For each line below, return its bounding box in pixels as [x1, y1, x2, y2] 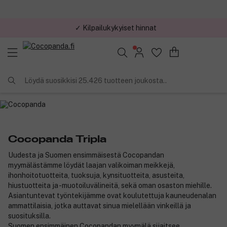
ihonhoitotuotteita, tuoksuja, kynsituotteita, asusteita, [8, 171, 184, 179]
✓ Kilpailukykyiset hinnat [74, 23, 157, 32]
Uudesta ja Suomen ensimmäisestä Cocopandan [8, 150, 164, 159]
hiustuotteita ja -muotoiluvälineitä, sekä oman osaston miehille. [8, 181, 212, 190]
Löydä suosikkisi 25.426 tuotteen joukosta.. [24, 76, 167, 85]
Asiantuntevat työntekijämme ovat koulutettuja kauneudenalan [8, 191, 216, 200]
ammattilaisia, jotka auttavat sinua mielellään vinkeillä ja [8, 201, 191, 210]
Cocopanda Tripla [8, 134, 106, 144]
